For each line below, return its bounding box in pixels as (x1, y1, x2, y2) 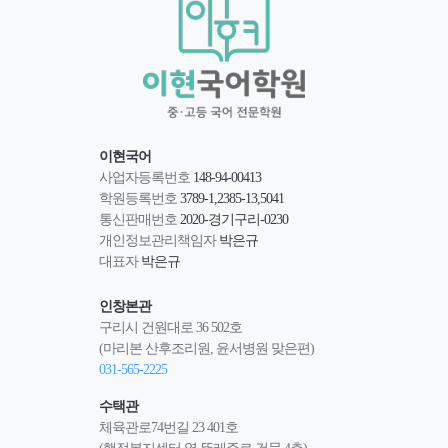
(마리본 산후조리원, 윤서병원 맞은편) (99, 340, 314, 357)
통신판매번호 (99, 211, 180, 228)
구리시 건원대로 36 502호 (99, 319, 242, 336)
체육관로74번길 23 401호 (99, 419, 238, 436)
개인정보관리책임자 (99, 232, 219, 249)
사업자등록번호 (99, 169, 193, 186)
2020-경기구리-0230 (180, 211, 288, 228)
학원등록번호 (99, 190, 180, 207)
